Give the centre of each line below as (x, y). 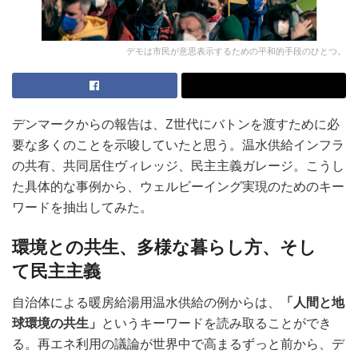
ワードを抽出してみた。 (82, 208)
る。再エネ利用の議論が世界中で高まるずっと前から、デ (178, 344)
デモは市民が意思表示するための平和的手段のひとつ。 (236, 52)
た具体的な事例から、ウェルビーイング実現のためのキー (178, 187)
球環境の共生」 (57, 323)
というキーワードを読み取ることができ (217, 323)
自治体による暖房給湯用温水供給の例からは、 (146, 302)
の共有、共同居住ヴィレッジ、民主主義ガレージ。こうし (178, 166)
